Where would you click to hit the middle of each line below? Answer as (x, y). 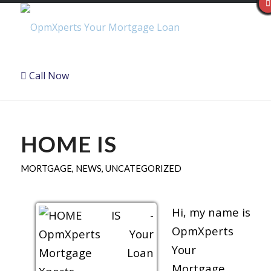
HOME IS (68, 144)
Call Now (47, 76)
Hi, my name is (211, 212)
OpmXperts (202, 230)
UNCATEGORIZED (143, 168)
